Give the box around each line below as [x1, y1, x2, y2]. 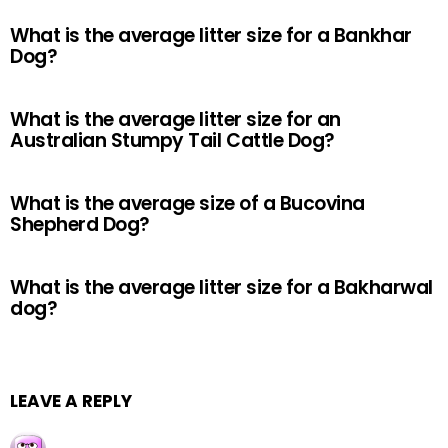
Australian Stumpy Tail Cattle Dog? [10, 127, 335, 154]
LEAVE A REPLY [10, 389, 132, 413]
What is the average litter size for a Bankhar [10, 22, 412, 49]
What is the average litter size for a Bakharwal [10, 274, 433, 301]
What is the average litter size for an [10, 106, 341, 133]
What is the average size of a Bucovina [10, 190, 365, 217]
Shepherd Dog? [10, 211, 150, 238]
